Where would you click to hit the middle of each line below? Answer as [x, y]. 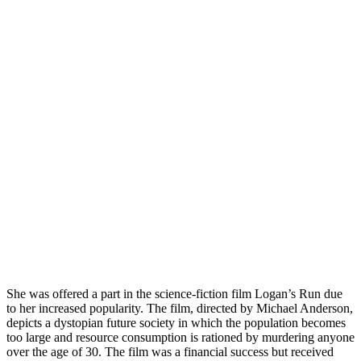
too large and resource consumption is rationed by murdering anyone [180, 338]
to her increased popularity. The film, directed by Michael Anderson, [180, 309]
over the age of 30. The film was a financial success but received [170, 352]
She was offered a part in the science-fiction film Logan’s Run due [174, 294]
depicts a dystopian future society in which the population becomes [176, 323]
